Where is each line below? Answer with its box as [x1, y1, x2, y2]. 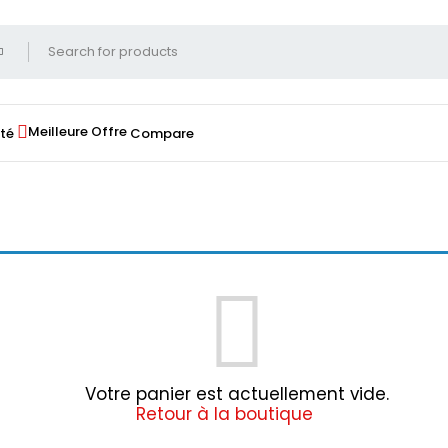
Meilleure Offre [28, 122, 127, 141]
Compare [130, 124, 194, 143]
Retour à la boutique [135, 402, 313, 426]
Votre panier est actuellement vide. [84, 382, 389, 406]
